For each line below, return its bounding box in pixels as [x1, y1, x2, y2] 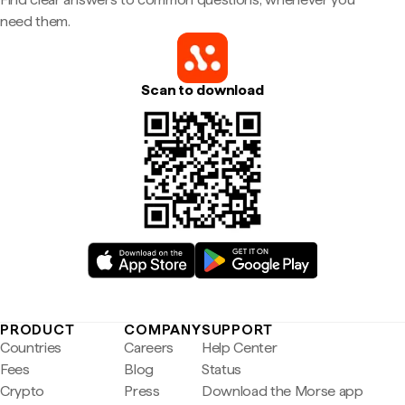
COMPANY [124, 321, 202, 338]
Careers [124, 339, 174, 356]
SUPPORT [201, 321, 273, 338]
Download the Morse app [201, 382, 363, 400]
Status [201, 361, 241, 378]
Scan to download [141, 81, 264, 99]
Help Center [201, 339, 278, 356]
